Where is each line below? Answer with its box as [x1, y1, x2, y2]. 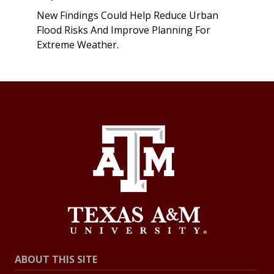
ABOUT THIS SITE [15, 253, 97, 267]
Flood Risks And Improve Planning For [37, 23, 210, 37]
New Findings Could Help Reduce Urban [37, 9, 218, 23]
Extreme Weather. [37, 38, 119, 52]
